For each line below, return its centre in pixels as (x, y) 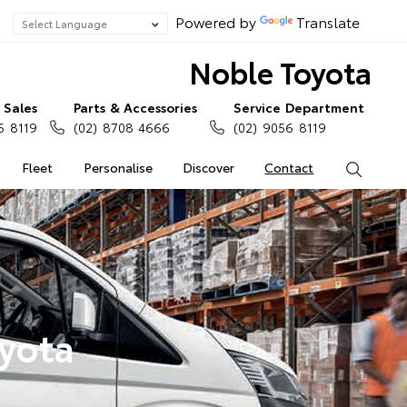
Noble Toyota (280, 71)
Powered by (214, 21)
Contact (289, 167)
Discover (208, 167)
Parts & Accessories (135, 107)
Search (382, 167)
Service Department (299, 107)
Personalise (118, 167)
